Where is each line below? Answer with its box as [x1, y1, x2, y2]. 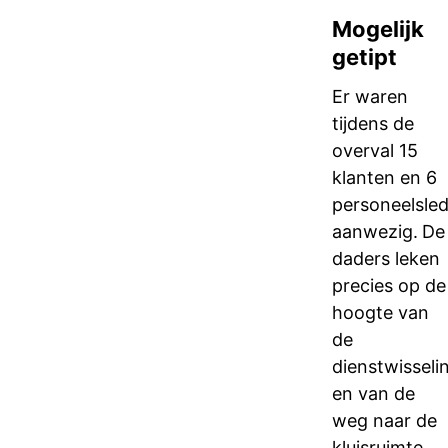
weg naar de [332, 410, 437, 431]
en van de [332, 383, 415, 404]
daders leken [332, 248, 440, 269]
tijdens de [332, 113, 414, 134]
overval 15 [332, 140, 418, 161]
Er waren [332, 86, 408, 107]
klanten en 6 [332, 167, 437, 188]
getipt [332, 44, 397, 70]
